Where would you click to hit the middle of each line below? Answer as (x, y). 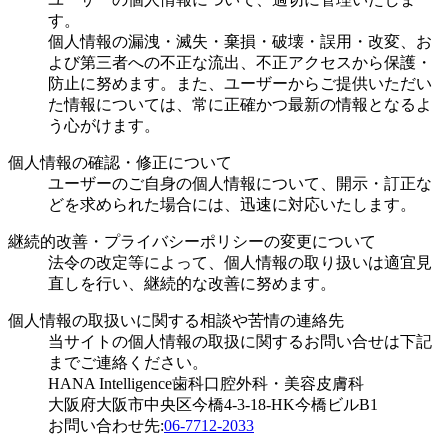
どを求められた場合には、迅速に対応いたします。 (232, 204)
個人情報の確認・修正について (120, 162)
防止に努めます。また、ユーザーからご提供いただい (240, 83)
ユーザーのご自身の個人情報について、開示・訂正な (240, 183)
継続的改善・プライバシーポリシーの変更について (192, 241)
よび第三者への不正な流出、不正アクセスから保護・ (240, 62)
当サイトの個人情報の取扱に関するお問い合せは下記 (240, 341)
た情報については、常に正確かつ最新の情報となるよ (240, 104)
